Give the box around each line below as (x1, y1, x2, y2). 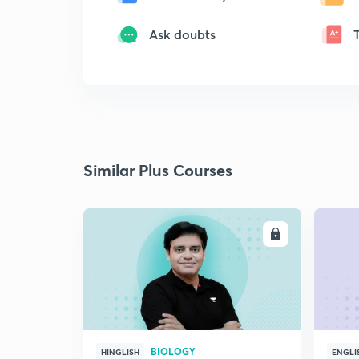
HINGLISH (101, 346, 139, 357)
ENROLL (225, 228, 264, 240)
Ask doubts (149, 26, 216, 42)
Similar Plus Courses (83, 159, 232, 181)
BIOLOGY (151, 345, 196, 357)
